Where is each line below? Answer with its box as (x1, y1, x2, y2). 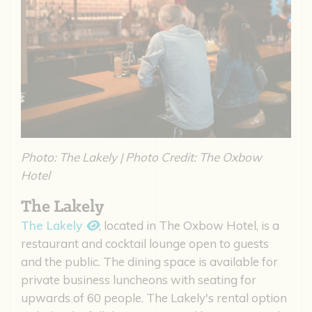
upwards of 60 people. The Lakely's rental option (21, 290, 287, 305)
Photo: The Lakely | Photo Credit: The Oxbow (21, 149, 262, 164)
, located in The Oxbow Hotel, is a (99, 217, 279, 233)
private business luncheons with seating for (21, 272, 256, 287)
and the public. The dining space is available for (21, 253, 278, 269)
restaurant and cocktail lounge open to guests (21, 235, 269, 251)
